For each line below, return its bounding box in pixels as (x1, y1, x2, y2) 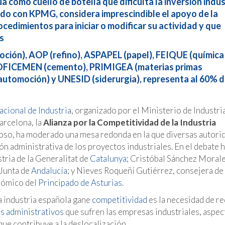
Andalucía (31, 165, 67, 176)
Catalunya (90, 153, 127, 164)
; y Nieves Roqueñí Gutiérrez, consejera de (67, 165, 223, 176)
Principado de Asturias (38, 177, 122, 188)
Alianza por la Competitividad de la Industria (43, 117, 216, 128)
